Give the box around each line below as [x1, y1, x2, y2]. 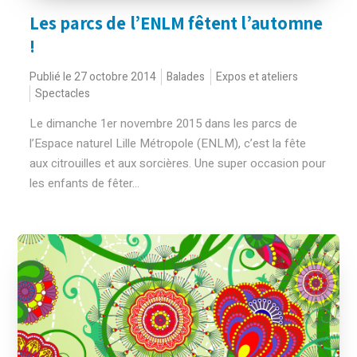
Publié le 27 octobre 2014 [29, 69, 157, 85]
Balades [167, 69, 206, 85]
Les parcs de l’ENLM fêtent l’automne [29, 11, 323, 35]
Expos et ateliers [216, 69, 299, 85]
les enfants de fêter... [29, 175, 140, 192]
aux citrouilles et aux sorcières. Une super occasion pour [29, 155, 327, 172]
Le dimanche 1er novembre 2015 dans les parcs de [29, 115, 298, 132]
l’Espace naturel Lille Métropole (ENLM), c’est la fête [29, 135, 307, 152]
